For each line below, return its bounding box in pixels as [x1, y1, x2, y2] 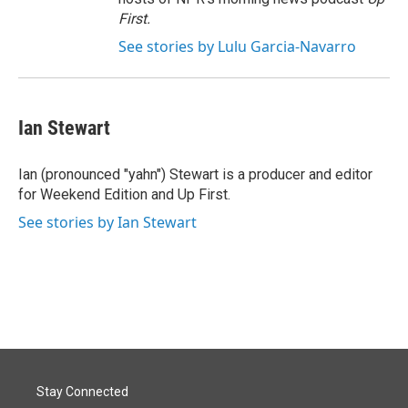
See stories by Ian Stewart [18, 212, 197, 233]
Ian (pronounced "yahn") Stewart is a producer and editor [18, 166, 372, 184]
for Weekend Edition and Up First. [18, 186, 230, 204]
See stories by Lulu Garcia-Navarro [118, 36, 356, 57]
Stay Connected [36, 384, 128, 400]
